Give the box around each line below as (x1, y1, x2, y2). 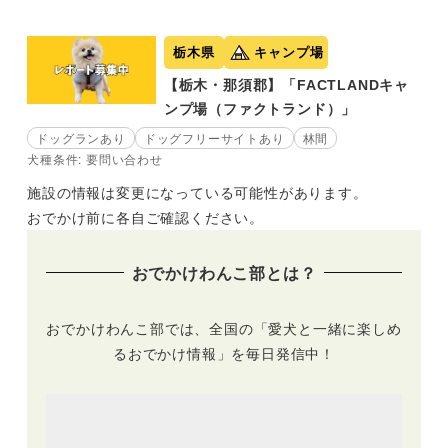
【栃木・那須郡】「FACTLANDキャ (163, 76, 409, 93)
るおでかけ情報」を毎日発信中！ (113, 342, 335, 363)
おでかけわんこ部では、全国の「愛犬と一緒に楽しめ (46, 317, 402, 338)
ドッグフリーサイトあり (143, 128, 285, 146)
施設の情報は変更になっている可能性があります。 (27, 182, 368, 203)
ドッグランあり (36, 128, 126, 146)
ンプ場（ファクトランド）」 (163, 100, 357, 117)
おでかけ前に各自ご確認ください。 (27, 207, 264, 228)
